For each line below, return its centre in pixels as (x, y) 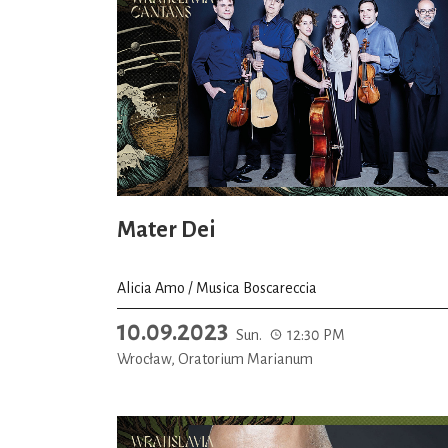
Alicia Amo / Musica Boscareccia (217, 287)
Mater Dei (166, 230)
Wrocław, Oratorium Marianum (215, 358)
